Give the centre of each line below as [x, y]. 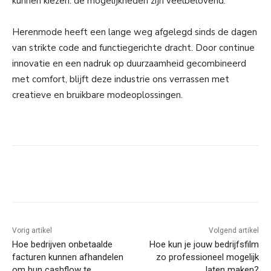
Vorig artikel [32, 231]
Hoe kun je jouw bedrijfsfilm [204, 245]
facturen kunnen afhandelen [68, 257]
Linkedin [129, 176]
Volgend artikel [233, 231]
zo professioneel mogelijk [207, 257]
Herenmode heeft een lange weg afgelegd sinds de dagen [135, 32]
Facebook [57, 176]
